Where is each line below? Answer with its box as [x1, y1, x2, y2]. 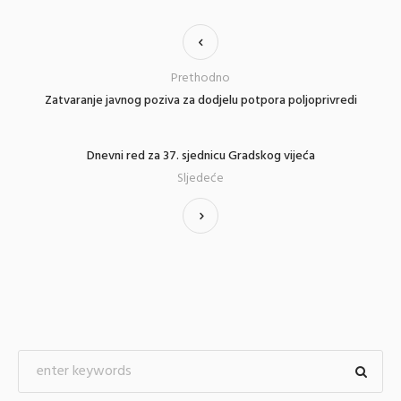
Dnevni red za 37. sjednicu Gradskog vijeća [86, 146, 315, 167]
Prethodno [171, 68, 230, 90]
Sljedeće [177, 168, 224, 190]
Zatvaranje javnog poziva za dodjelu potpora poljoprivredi [44, 90, 357, 112]
